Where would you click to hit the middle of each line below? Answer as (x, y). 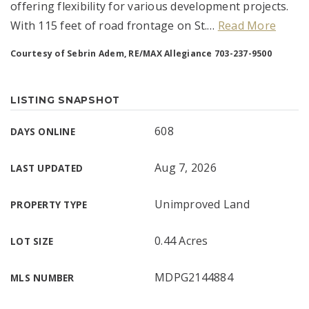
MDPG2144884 (194, 277)
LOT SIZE (32, 241)
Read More (247, 26)
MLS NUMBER (42, 278)
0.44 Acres (181, 241)
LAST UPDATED (47, 168)
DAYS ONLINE (43, 131)
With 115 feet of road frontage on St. (109, 26)
